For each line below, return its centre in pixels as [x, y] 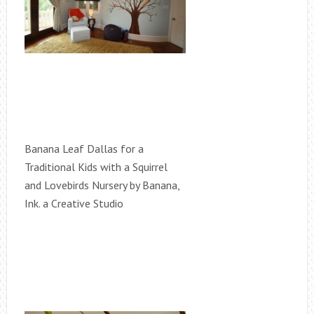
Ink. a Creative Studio [74, 203]
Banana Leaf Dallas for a [84, 149]
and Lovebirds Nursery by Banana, [102, 185]
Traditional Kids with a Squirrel [96, 167]
